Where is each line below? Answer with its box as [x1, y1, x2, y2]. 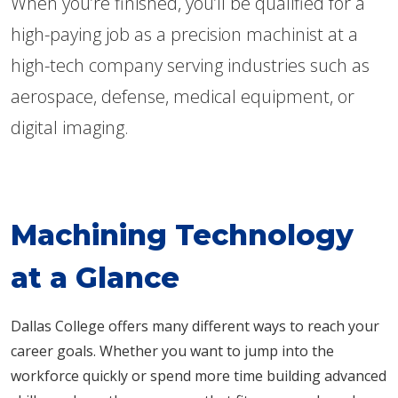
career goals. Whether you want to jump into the [11, 340, 334, 361]
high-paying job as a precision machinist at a [11, 21, 358, 46]
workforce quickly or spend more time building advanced [11, 365, 386, 386]
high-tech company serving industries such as [11, 52, 370, 77]
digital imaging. [11, 115, 129, 139]
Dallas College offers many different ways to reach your [11, 315, 379, 336]
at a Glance [11, 259, 179, 295]
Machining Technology [11, 217, 354, 252]
